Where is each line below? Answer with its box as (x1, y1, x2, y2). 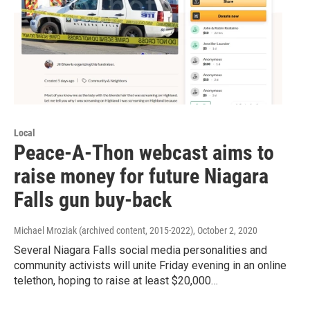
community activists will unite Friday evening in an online (14, 259, 286, 273)
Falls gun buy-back (14, 188, 172, 212)
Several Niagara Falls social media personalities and (14, 244, 267, 257)
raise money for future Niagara (14, 164, 268, 189)
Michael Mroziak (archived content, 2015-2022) (14, 225, 193, 237)
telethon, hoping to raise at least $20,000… (14, 274, 218, 288)
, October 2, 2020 (193, 225, 257, 237)
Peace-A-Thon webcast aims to (14, 140, 274, 165)
